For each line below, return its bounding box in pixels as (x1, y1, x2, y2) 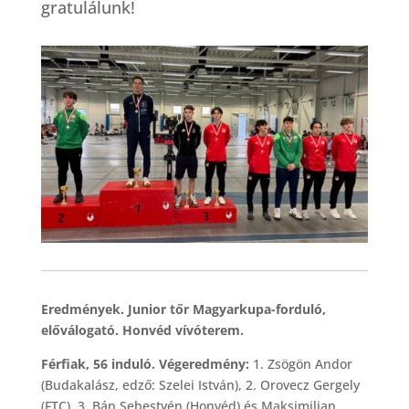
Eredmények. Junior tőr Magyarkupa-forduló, (40, 299, 326, 318)
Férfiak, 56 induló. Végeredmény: (40, 354, 253, 372)
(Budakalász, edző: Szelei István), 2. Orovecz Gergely (40, 375, 360, 393)
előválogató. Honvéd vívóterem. (40, 320, 247, 339)
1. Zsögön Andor (252, 354, 352, 372)
